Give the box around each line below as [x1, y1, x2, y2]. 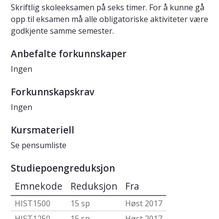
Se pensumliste [11, 140, 66, 151]
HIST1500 [15, 198, 50, 209]
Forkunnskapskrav [11, 86, 94, 99]
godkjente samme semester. [11, 25, 114, 37]
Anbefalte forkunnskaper [11, 47, 127, 61]
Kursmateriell [11, 124, 74, 137]
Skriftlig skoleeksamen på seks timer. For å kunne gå [11, 2, 204, 13]
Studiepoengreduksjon [11, 162, 115, 175]
